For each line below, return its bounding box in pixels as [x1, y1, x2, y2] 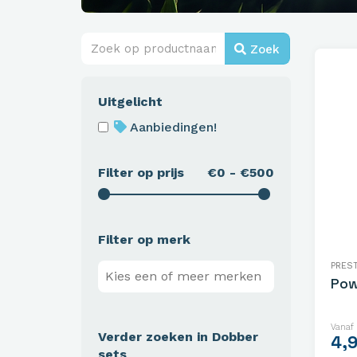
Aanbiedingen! [127, 119, 217, 135]
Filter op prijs [98, 164, 184, 180]
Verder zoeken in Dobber [98, 328, 258, 344]
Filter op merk [98, 231, 190, 247]
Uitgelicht [98, 93, 163, 109]
